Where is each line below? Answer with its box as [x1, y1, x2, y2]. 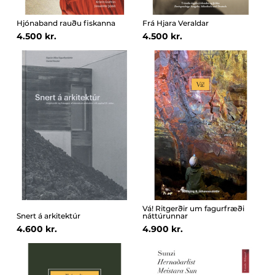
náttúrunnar [142, 211, 188, 221]
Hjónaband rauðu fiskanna [16, 18, 115, 28]
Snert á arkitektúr [16, 211, 80, 221]
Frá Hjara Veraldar [142, 18, 209, 28]
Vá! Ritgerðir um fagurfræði [142, 204, 244, 214]
